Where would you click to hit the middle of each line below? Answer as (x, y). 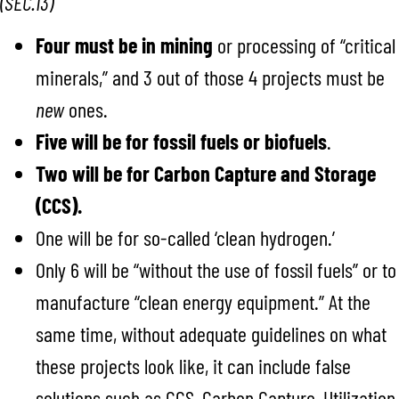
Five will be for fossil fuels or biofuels (181, 141)
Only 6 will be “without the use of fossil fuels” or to (216, 269)
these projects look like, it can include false (193, 365)
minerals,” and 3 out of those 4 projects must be (210, 77)
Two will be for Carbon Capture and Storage (206, 173)
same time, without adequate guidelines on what (211, 333)
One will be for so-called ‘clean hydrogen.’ (185, 237)
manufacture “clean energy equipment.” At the (203, 301)
